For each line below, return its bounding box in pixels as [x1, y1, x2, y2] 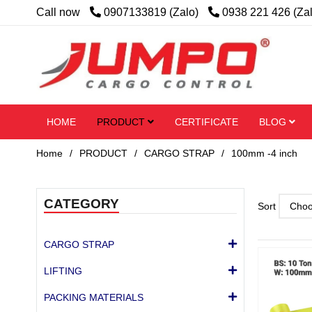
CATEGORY [44, 196, 119, 211]
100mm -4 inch [231, 147, 297, 159]
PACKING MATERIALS [44, 291, 143, 303]
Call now [36, 6, 80, 18]
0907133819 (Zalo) [104, 6, 201, 18]
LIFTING [44, 265, 82, 276]
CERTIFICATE [175, 116, 238, 127]
